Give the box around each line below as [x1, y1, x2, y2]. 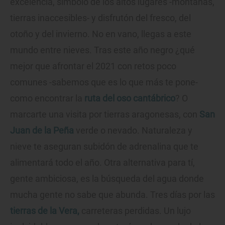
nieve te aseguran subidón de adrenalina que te [10, 141, 198, 152]
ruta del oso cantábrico [84, 93, 175, 104]
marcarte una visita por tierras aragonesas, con [10, 109, 199, 120]
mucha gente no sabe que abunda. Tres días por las [10, 189, 215, 200]
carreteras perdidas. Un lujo [79, 205, 191, 216]
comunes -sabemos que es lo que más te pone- [10, 77, 198, 88]
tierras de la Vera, [10, 205, 79, 216]
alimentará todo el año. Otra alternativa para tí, [10, 157, 195, 168]
